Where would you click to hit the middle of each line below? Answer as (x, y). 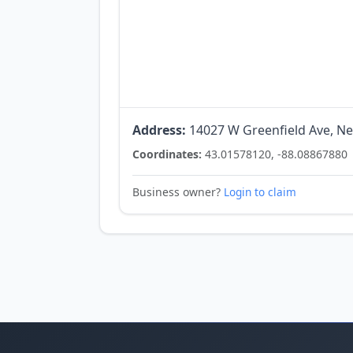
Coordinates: (167, 154)
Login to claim (260, 192)
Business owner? (178, 192)
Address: (159, 130)
